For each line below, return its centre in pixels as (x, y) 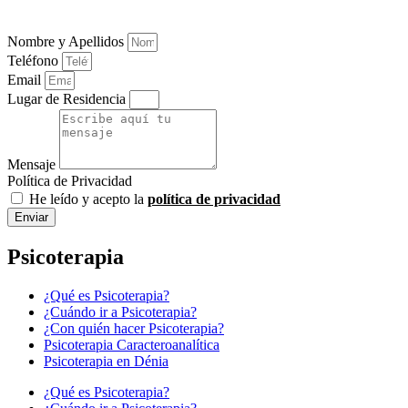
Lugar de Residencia (68, 98)
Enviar (31, 217)
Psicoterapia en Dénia (106, 361)
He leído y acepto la (88, 199)
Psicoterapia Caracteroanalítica (132, 344)
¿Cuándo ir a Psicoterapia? (120, 311)
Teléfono (35, 60)
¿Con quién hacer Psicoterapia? (134, 328)
